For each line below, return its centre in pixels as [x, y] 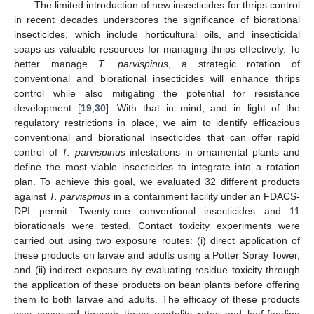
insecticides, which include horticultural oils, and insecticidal [157, 34]
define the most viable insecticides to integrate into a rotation [157, 167]
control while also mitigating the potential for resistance [157, 93]
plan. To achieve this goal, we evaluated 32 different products [157, 182]
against [32, 196]
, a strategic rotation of [234, 64]
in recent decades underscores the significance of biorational [157, 20]
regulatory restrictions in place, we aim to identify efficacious [157, 123]
